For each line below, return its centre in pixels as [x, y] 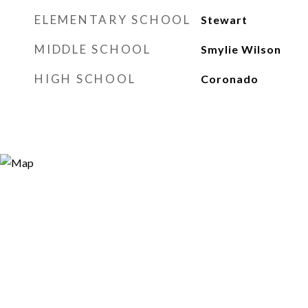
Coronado [229, 79]
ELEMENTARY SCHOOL [113, 20]
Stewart [224, 20]
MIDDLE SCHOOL [93, 49]
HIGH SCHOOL [85, 79]
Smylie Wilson [241, 49]
